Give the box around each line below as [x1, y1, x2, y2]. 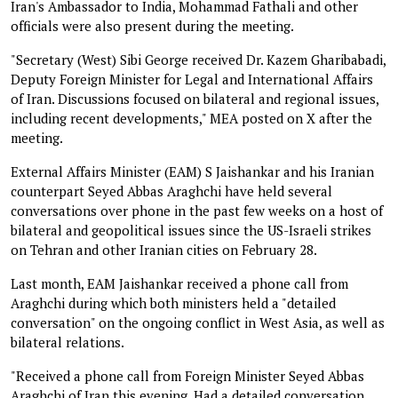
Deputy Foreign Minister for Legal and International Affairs [11, 69, 373, 88]
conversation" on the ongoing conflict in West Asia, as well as [11, 313, 385, 331]
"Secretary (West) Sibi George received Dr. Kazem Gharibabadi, [11, 50, 386, 68]
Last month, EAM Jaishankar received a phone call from [11, 274, 348, 292]
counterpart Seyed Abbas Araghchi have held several [11, 181, 332, 200]
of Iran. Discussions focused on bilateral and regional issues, [11, 89, 378, 107]
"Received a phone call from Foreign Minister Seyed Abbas [11, 366, 364, 385]
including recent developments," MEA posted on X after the [11, 108, 372, 127]
